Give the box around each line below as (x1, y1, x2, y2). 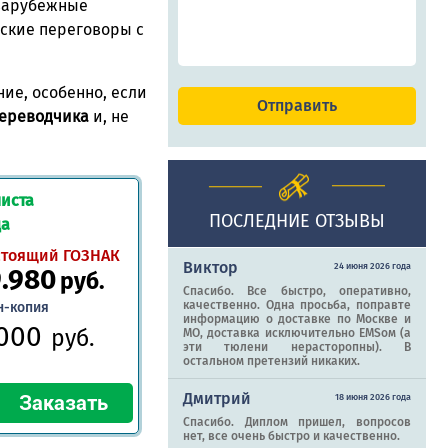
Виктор (183, 257, 238, 277)
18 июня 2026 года (335, 391, 411, 402)
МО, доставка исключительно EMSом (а (183, 325, 411, 340)
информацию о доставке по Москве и (183, 311, 411, 326)
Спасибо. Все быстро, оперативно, (183, 283, 411, 298)
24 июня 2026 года (334, 260, 411, 271)
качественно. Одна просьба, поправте (183, 297, 411, 312)
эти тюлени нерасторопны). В (183, 339, 411, 354)
